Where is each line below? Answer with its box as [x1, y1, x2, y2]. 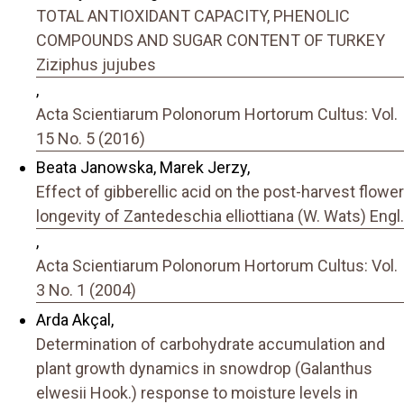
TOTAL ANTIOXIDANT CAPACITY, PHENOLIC [36, 5, 350, 25]
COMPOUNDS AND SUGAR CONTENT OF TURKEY [36, 30, 385, 50]
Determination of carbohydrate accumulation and [36, 334, 385, 353]
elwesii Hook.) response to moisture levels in [36, 382, 358, 402]
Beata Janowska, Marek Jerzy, [36, 158, 250, 178]
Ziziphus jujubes [36, 54, 156, 74]
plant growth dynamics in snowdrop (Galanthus [36, 358, 372, 378]
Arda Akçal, [36, 309, 114, 329]
